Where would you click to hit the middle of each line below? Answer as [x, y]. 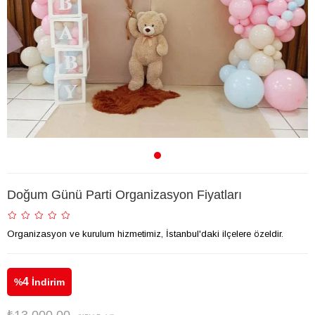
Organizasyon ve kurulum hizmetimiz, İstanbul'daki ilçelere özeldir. [145, 234]
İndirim [47, 282]
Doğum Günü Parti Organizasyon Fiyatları [124, 195]
